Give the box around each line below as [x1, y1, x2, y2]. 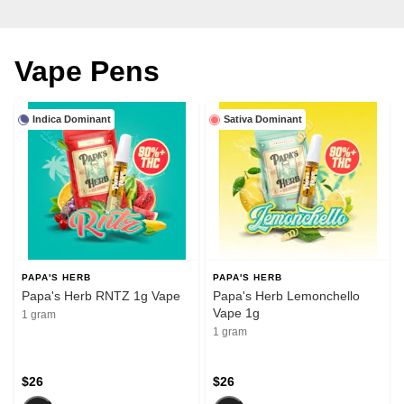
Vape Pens [14, 55, 160, 88]
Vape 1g [213, 306, 260, 321]
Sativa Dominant [224, 114, 302, 125]
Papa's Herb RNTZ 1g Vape [22, 289, 180, 304]
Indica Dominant [32, 114, 111, 125]
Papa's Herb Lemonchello [213, 289, 360, 304]
